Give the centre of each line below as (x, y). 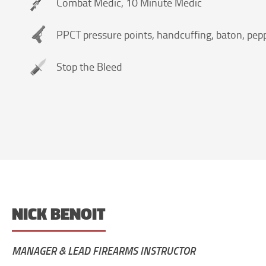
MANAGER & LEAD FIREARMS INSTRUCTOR (104, 250)
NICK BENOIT (59, 214)
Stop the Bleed (89, 66)
